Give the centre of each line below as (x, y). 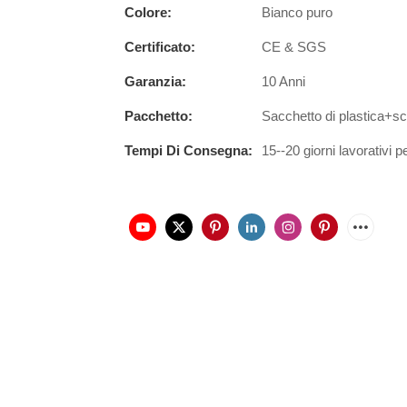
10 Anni (283, 81)
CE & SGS (294, 46)
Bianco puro (297, 12)
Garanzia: (155, 81)
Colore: (148, 12)
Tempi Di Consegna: (189, 150)
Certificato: (160, 46)
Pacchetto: (159, 115)
